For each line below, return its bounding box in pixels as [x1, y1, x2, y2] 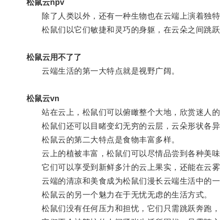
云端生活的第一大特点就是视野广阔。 [26, 66, 180, 75]
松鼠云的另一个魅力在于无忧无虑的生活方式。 [26, 190, 212, 199]
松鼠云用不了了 [26, 53, 82, 61]
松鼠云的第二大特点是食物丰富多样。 [26, 135, 180, 144]
